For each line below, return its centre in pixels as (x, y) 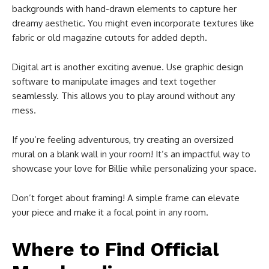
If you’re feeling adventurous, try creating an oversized (123, 139)
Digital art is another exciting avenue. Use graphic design (128, 67)
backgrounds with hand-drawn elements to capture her (124, 8)
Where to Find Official (116, 249)
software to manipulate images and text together (114, 81)
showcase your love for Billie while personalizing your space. (134, 168)
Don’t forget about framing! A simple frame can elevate (126, 198)
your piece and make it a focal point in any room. (110, 212)
